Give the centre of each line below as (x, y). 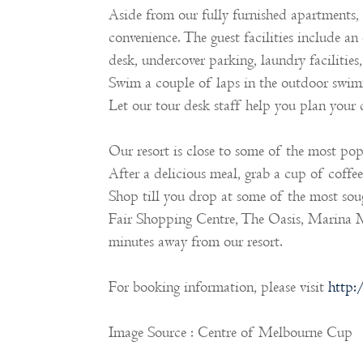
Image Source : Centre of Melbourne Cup (231, 333)
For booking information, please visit (219, 288)
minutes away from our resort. (196, 242)
